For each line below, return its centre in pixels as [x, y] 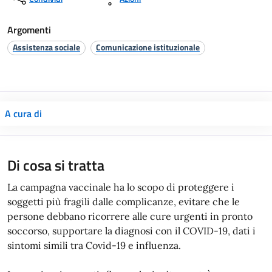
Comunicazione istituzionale [148, 47]
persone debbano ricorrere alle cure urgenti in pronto [130, 216]
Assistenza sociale [46, 47]
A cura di [23, 113]
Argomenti [29, 30]
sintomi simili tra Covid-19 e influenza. [94, 245]
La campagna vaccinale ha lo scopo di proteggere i [121, 187]
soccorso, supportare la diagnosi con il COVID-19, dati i [131, 230]
